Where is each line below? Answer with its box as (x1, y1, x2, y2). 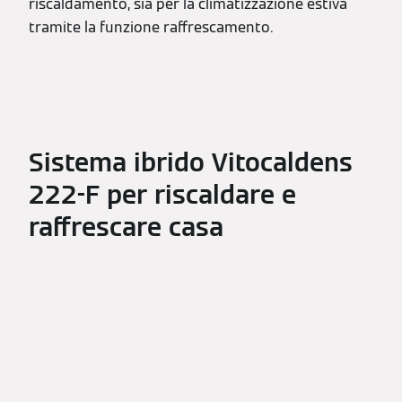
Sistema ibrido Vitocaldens (29, 146, 353, 179)
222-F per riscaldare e (29, 179, 296, 212)
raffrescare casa (29, 211, 223, 244)
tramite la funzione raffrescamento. (29, 17, 273, 37)
